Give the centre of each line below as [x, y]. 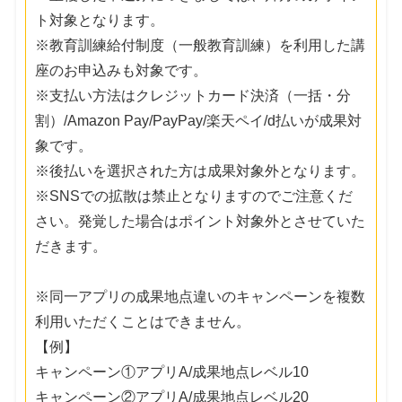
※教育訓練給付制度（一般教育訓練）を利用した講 [201, 45]
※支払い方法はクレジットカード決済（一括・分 [193, 95]
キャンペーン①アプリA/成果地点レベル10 [172, 371]
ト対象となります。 [100, 20]
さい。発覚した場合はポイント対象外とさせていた [201, 221]
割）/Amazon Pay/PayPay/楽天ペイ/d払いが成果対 [199, 120]
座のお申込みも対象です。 [122, 70]
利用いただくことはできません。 [143, 321]
